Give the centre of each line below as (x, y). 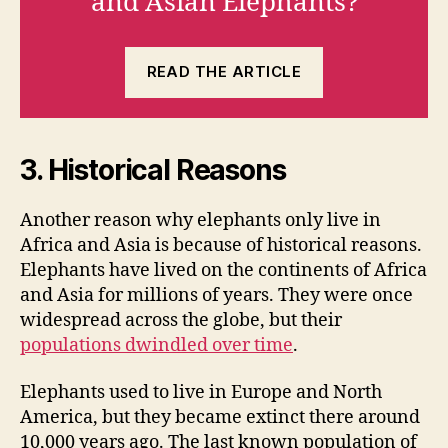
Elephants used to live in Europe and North (201, 393)
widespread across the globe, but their (181, 320)
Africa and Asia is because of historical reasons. (221, 245)
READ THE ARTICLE (224, 72)
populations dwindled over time (156, 345)
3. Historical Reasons (153, 169)
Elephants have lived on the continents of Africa (223, 270)
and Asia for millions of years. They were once (216, 295)
